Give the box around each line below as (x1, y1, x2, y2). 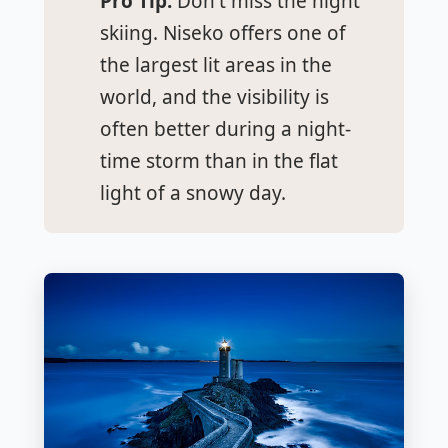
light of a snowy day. (100, 179, 286, 206)
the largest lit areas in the (100, 51, 332, 78)
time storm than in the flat (100, 147, 338, 174)
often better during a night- (100, 115, 351, 142)
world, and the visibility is (100, 83, 329, 110)
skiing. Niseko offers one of (100, 19, 346, 46)
